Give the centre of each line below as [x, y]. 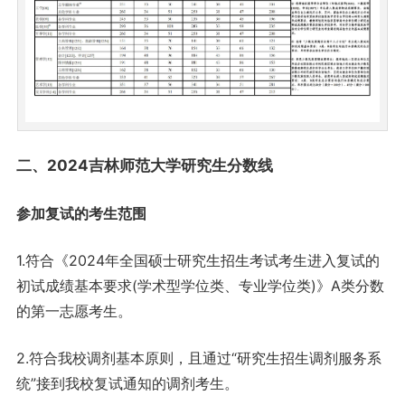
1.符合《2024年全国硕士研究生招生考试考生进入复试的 [198, 260]
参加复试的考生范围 [81, 213]
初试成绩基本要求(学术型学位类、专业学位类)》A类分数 [200, 285]
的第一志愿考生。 [74, 311]
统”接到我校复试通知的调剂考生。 [127, 383]
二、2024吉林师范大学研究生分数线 [144, 165]
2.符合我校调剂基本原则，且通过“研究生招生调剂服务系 [198, 358]
